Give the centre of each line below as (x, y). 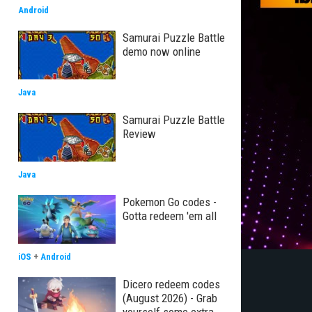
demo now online (162, 52)
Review (139, 134)
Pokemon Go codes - (170, 202)
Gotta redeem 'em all (170, 216)
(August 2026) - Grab (170, 298)
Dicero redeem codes (171, 284)
